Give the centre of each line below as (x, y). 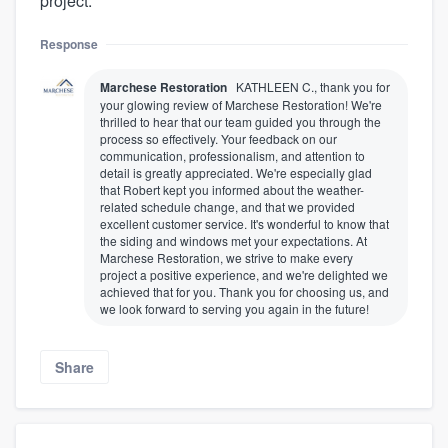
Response (69, 43)
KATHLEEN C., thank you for (313, 86)
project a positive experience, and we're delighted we (244, 274)
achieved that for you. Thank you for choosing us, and (244, 291)
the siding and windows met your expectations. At (233, 240)
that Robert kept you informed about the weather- (232, 189)
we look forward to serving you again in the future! (234, 308)
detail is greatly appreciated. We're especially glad (236, 172)
